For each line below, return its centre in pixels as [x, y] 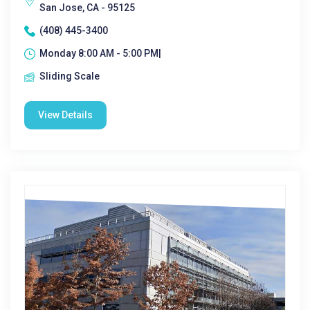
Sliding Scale [70, 76]
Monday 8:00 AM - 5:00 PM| [100, 53]
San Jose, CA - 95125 [87, 8]
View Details [65, 115]
